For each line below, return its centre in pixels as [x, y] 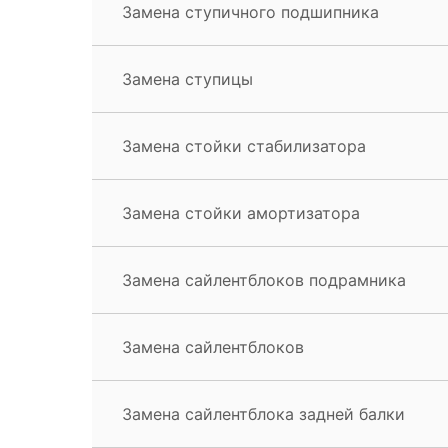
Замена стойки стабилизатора [244, 145]
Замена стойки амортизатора [241, 212]
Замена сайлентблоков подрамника [264, 279]
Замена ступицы [187, 78]
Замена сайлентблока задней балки [263, 413]
